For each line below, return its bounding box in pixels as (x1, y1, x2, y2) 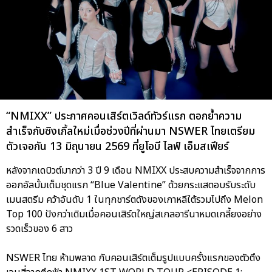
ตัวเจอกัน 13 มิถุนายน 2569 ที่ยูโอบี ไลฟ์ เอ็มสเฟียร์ (6, 138, 229, 155)
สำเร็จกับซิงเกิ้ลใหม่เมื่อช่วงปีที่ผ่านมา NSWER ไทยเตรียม (6, 123, 255, 140)
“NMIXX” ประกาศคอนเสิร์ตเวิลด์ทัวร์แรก (6, 108, 189, 125)
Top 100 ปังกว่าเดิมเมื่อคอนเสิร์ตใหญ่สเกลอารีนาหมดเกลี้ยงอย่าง (6, 207, 262, 222)
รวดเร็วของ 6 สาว (6, 222, 73, 237)
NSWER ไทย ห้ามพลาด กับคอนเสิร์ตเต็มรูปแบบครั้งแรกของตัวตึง (6, 251, 260, 266)
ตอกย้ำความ (189, 108, 242, 125)
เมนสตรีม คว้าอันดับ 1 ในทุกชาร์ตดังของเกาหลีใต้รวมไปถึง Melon (6, 192, 263, 208)
